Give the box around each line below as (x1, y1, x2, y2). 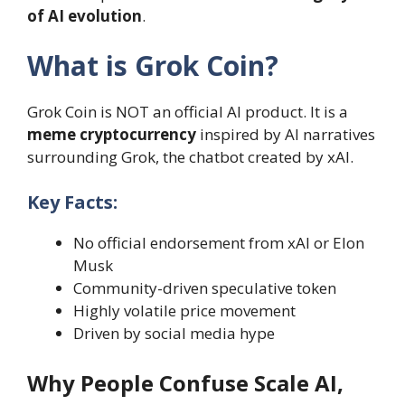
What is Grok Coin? (27, 47, 278, 85)
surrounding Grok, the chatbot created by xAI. (27, 146, 353, 168)
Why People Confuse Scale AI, (27, 368, 344, 399)
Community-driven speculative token (73, 277, 336, 298)
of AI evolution (27, 5, 142, 26)
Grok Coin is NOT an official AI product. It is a (27, 101, 348, 123)
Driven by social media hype (73, 322, 275, 344)
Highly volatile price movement (73, 299, 296, 321)
